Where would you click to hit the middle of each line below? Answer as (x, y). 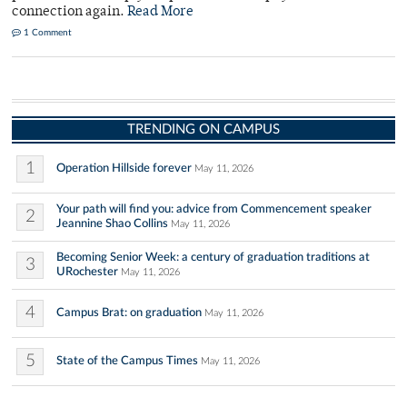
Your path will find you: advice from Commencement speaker (214, 209)
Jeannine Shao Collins (112, 223)
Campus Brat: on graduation (129, 313)
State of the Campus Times (127, 361)
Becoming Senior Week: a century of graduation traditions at (213, 257)
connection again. (69, 12)
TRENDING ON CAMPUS (203, 129)
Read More (160, 12)
